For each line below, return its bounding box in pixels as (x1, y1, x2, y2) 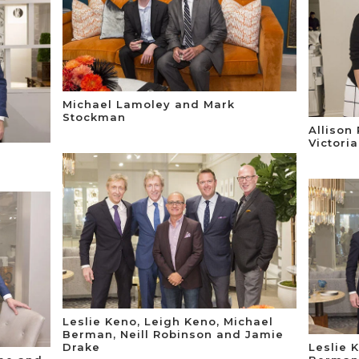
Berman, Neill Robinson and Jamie (63, 327, 284, 341)
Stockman (63, 110, 127, 123)
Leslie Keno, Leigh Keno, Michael (63, 314, 274, 328)
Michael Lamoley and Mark (63, 97, 236, 111)
